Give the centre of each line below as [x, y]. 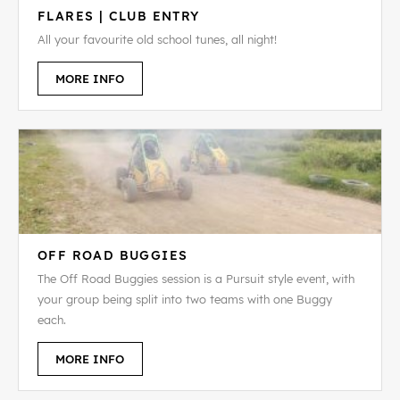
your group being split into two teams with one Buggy [184, 299]
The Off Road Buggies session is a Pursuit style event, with [196, 278]
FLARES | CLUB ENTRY [118, 16]
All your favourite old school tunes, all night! [157, 39]
